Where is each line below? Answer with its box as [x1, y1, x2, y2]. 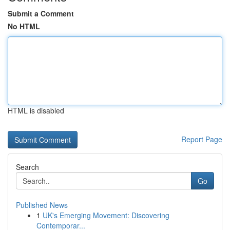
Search [16, 162, 39, 172]
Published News [16, 200, 68, 210]
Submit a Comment [8, 8, 74, 18]
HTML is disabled [8, 105, 64, 116]
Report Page [181, 134, 222, 144]
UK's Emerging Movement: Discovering [43, 210, 169, 220]
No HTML [8, 21, 40, 31]
